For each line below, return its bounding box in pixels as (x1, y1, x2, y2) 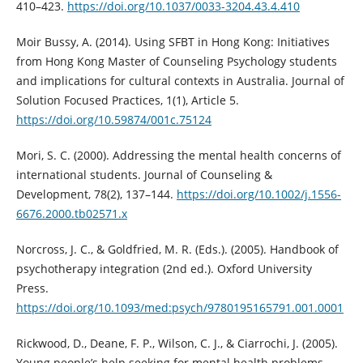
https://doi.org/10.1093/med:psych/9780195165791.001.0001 (15, 300, 344, 316)
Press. (15, 280, 49, 297)
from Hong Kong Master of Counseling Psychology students (15, 53, 337, 70)
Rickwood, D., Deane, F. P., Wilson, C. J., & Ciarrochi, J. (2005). (15, 335, 338, 352)
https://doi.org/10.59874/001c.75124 (15, 112, 211, 128)
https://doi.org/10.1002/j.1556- (176, 186, 341, 203)
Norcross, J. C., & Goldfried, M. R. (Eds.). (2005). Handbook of (15, 241, 339, 258)
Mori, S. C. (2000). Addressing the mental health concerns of (15, 147, 341, 164)
